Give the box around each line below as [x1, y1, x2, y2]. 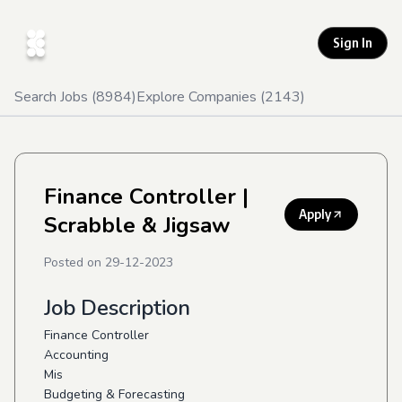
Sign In [333, 35, 372, 50]
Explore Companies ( [136, 87, 265, 107]
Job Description [44, 293, 190, 322]
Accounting [44, 346, 109, 363]
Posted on [44, 254, 105, 271]
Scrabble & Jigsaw [44, 211, 230, 240]
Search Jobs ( [14, 87, 96, 107]
